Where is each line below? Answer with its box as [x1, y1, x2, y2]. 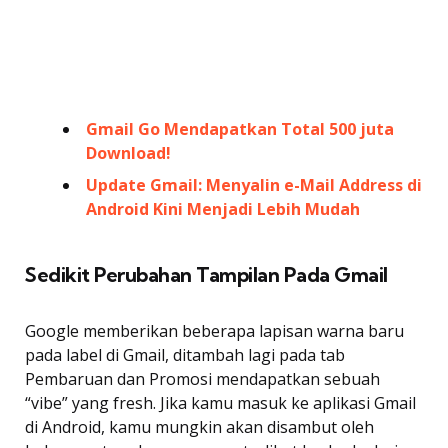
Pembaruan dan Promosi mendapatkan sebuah [25, 367, 380, 390]
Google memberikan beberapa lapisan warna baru [25, 319, 404, 342]
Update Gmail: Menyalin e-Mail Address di [86, 173, 422, 196]
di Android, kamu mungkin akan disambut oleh [25, 415, 374, 438]
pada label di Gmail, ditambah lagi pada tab [25, 343, 345, 366]
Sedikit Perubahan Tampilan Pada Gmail [25, 261, 388, 287]
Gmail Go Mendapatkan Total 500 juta [86, 117, 394, 140]
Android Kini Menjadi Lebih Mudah [86, 197, 360, 220]
